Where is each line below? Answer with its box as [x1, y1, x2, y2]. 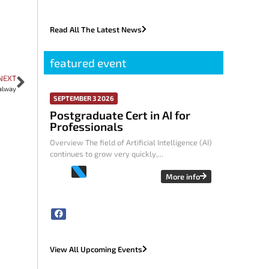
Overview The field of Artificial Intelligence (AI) [50, 138, 213, 148]
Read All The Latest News [50, 25, 142, 35]
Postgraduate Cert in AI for [50, 108, 191, 122]
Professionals [50, 119, 124, 134]
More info [166, 172, 201, 182]
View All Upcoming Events [50, 244, 143, 254]
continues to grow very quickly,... [50, 149, 164, 159]
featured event [50, 56, 127, 70]
